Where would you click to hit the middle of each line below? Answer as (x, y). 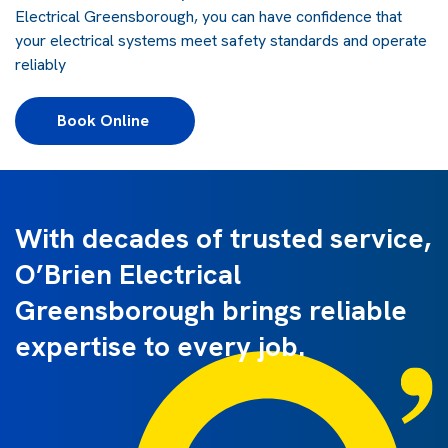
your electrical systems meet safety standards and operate (221, 40)
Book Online (105, 120)
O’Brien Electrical (128, 273)
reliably (40, 64)
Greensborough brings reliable (211, 309)
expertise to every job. (160, 345)
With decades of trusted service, (223, 237)
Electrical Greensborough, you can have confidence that (208, 16)
